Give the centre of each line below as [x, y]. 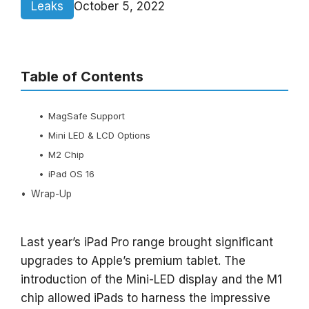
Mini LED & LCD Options [100, 135]
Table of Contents [82, 76]
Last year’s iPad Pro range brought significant [147, 242]
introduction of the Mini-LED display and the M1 [151, 279]
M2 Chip [68, 154]
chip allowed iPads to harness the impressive [146, 298]
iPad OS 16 [72, 173]
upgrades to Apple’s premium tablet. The [133, 260]
